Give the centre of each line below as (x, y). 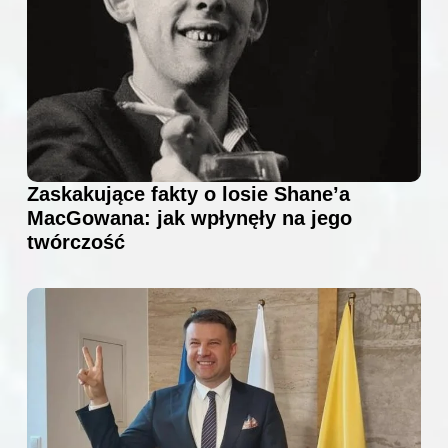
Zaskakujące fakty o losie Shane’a (188, 194)
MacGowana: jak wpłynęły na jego (189, 218)
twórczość (76, 242)
